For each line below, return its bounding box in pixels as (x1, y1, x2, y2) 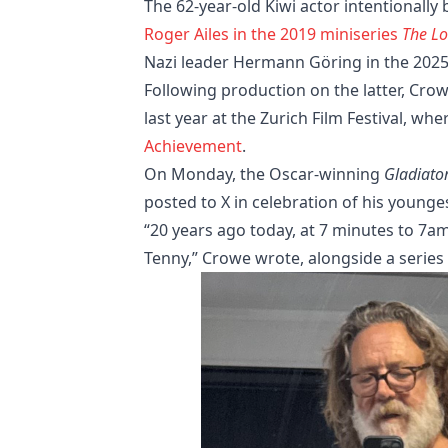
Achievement (144, 134, 242, 157)
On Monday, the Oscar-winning (144, 162, 384, 185)
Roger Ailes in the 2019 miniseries (144, 22, 402, 45)
